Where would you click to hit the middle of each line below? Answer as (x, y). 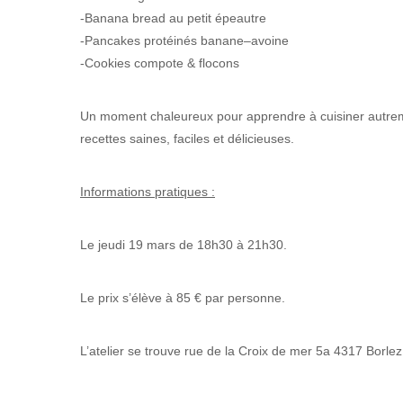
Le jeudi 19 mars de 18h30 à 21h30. (184, 245)
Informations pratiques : (148, 192)
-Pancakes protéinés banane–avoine (184, 40)
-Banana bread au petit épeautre (173, 18)
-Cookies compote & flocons (160, 63)
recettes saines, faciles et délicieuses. (187, 139)
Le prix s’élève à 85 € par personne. (183, 298)
